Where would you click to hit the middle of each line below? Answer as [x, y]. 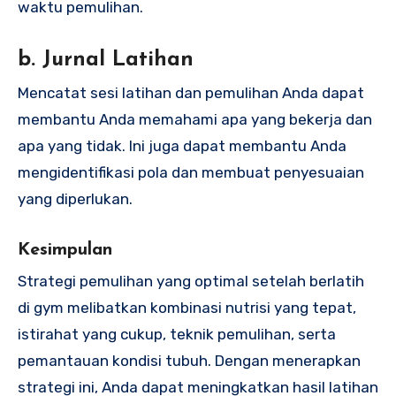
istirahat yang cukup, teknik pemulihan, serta [177, 334]
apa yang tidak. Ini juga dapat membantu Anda [182, 146]
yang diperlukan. [75, 199]
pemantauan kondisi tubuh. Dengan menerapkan [189, 360]
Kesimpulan [65, 251]
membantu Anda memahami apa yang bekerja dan [195, 120]
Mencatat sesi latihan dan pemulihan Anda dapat [191, 93]
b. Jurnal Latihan [106, 60]
